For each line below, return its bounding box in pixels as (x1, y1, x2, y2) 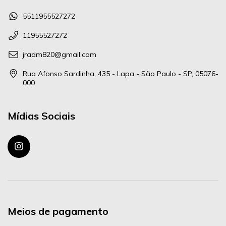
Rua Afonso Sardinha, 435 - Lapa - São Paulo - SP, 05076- (23, 69, 218, 78)
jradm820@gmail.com (23, 49, 96, 59)
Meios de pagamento (8, 205, 108, 218)
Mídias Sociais (8, 109, 75, 122)
